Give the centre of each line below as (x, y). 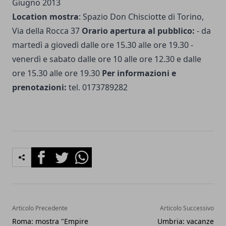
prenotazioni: (39, 88)
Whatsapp (91, 153)
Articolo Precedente (40, 208)
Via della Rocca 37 (47, 31)
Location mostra (45, 17)
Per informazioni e (139, 73)
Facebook (49, 153)
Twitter (65, 153)
